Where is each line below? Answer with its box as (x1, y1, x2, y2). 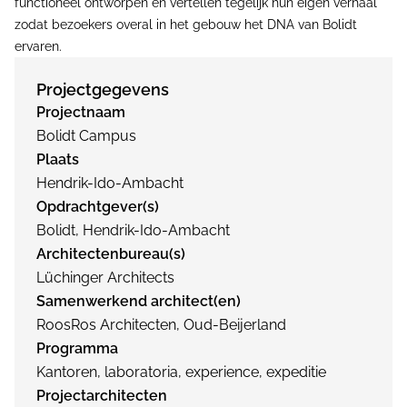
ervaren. (15, 39, 62, 54)
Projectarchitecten (36, 387, 167, 404)
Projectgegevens (36, 80, 169, 99)
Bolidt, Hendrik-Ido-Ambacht (36, 222, 230, 239)
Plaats (36, 151, 79, 168)
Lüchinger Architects (36, 269, 174, 286)
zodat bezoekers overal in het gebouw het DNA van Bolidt (15, 17, 357, 32)
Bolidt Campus (36, 127, 136, 144)
